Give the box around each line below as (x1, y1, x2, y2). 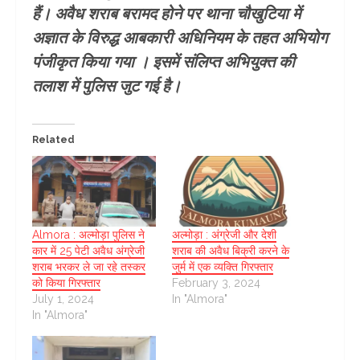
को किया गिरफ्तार (32, 276, 100, 290)
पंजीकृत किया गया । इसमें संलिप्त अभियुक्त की (32, 52, 295, 72)
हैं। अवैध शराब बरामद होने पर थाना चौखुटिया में (32, 4, 301, 24)
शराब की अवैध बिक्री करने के (172, 244, 289, 258)
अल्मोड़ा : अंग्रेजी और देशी (172, 228, 276, 242)
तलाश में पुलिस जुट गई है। (32, 76, 181, 96)
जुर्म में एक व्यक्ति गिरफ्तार (172, 260, 273, 274)
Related (32, 134, 75, 146)
